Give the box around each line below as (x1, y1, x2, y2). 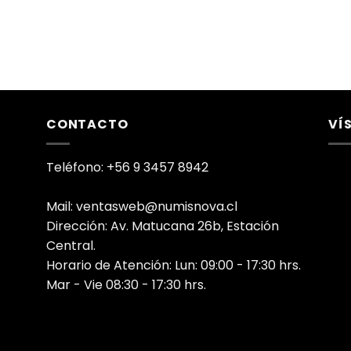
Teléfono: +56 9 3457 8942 (46, 157, 208, 176)
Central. (46, 236, 96, 255)
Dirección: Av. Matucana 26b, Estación (46, 216, 279, 235)
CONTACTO (46, 115, 128, 134)
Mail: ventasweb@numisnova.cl (46, 197, 237, 215)
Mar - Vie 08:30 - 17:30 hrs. (46, 275, 206, 294)
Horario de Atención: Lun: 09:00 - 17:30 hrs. (46, 255, 301, 274)
